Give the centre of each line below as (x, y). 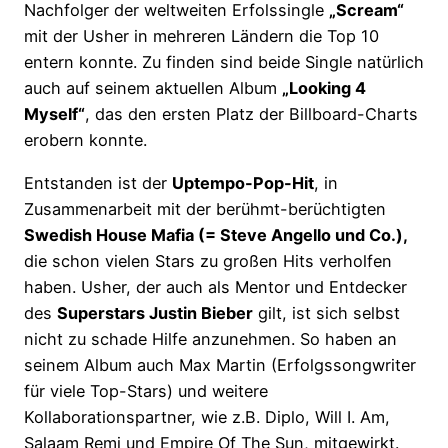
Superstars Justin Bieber (155, 312)
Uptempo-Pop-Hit (243, 182)
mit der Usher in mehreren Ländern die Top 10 (201, 36)
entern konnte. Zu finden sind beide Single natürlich (224, 62)
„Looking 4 (324, 88)
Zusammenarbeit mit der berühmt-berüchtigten (205, 208)
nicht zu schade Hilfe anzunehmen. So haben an (210, 338)
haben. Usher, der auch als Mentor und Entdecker (215, 286)
